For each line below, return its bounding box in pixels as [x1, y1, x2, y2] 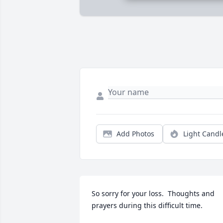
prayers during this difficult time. [92, 201, 203, 211]
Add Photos [116, 129, 154, 139]
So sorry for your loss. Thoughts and [92, 189, 215, 199]
